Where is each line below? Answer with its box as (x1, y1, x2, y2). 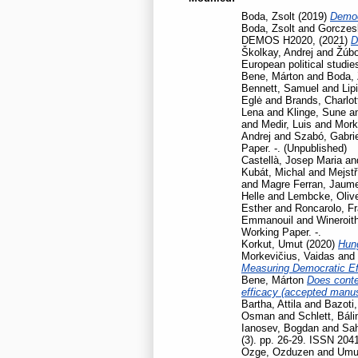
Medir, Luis (261, 117, 312, 130)
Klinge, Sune (287, 105, 346, 118)
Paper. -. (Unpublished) (241, 141, 347, 154)
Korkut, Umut (241, 237, 303, 250)
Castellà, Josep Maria (241, 153, 342, 166)
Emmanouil (241, 213, 293, 226)
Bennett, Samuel (241, 82, 319, 94)
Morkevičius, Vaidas (241, 249, 335, 262)
